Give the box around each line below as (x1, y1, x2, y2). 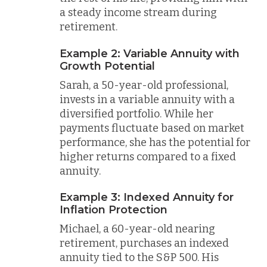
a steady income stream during (60, 6, 217, 19)
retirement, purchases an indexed (60, 237, 229, 250)
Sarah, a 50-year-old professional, (60, 78, 228, 92)
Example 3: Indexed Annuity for (60, 191, 234, 204)
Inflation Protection (60, 203, 167, 216)
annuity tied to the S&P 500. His (60, 251, 219, 264)
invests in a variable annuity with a (60, 92, 235, 106)
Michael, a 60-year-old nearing (60, 222, 215, 235)
